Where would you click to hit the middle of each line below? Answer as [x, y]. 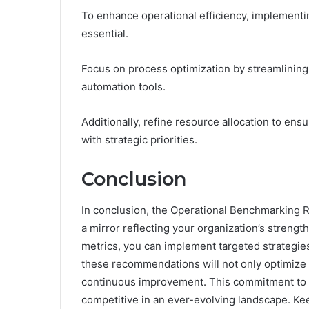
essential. [105, 34]
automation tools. [123, 87]
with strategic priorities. [139, 140]
